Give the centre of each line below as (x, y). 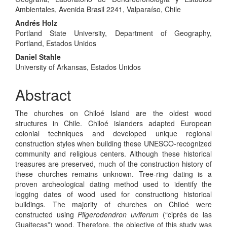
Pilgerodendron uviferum (118, 214)
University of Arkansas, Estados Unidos (78, 67)
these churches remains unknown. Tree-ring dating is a (113, 174)
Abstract (43, 94)
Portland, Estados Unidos (56, 43)
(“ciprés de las (185, 214)
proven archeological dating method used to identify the (113, 184)
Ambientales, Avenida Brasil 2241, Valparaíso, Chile (98, 9)
